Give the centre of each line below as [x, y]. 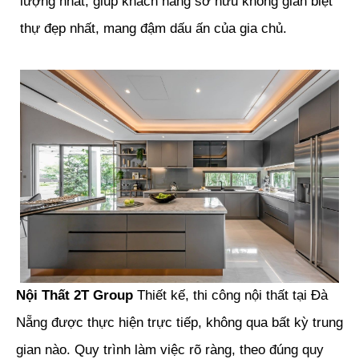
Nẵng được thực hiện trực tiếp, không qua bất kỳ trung [179, 323]
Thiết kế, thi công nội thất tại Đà [230, 296]
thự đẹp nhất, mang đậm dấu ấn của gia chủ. [155, 29]
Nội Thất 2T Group [75, 296]
